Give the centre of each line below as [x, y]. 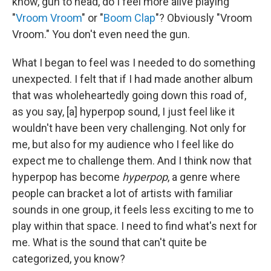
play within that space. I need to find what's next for [135, 226]
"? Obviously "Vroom [204, 18]
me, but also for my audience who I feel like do [123, 144]
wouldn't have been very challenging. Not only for [129, 128]
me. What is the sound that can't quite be [109, 242]
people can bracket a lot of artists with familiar [122, 193]
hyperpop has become [66, 177]
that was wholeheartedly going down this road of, [129, 95]
